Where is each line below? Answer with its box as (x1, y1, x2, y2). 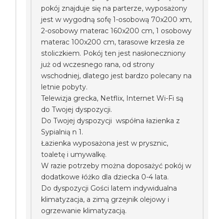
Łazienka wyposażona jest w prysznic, (41, 139, 169, 148)
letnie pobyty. (41, 83, 88, 91)
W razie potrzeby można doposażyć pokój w (41, 161, 192, 170)
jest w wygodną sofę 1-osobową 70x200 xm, (41, 15, 192, 24)
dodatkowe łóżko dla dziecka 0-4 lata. (41, 173, 169, 181)
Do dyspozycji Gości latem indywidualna (41, 184, 177, 193)
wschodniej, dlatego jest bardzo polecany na (41, 71, 192, 80)
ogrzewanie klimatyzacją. (41, 206, 127, 215)
